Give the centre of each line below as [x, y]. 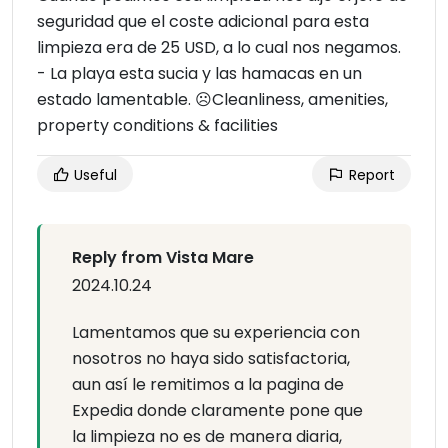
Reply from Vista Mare [163, 258]
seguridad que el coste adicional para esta [203, 22]
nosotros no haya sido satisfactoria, [211, 359]
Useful [93, 175]
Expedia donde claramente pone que [217, 411]
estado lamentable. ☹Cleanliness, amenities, [212, 100]
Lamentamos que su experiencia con [216, 333]
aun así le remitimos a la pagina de [208, 385]
